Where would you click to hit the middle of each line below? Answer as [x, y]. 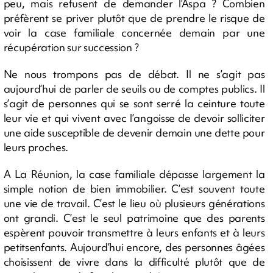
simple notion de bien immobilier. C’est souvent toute [134, 188]
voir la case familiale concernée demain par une [134, 32]
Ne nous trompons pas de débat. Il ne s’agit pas [134, 74]
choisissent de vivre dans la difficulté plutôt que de [134, 261]
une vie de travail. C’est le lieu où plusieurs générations [134, 203]
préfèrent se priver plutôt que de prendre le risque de [134, 18]
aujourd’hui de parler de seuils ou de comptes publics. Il [134, 88]
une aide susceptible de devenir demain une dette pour [134, 132]
